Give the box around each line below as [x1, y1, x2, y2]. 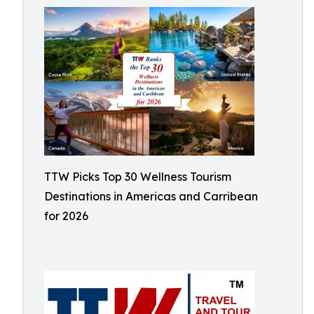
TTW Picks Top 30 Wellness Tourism [44, 170, 231, 184]
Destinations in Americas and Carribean [44, 189, 258, 203]
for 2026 [44, 209, 88, 223]
